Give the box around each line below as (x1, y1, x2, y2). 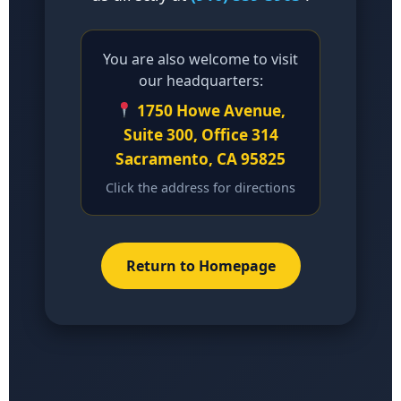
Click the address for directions (106, 179, 295, 196)
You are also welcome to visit (103, 49, 298, 69)
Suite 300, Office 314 (123, 124, 278, 145)
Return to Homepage (125, 256, 276, 276)
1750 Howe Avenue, (132, 100, 286, 121)
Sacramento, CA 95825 (115, 149, 286, 169)
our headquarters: (138, 71, 263, 90)
